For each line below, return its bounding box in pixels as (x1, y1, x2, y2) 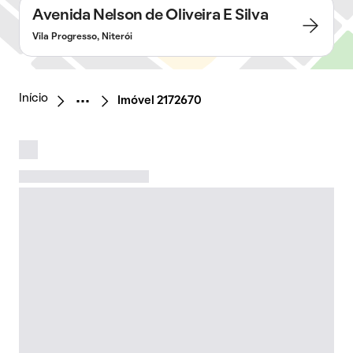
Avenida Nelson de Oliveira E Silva (32, 9, 269, 23)
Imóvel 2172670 (117, 95, 202, 106)
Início (19, 93, 48, 104)
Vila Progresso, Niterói (32, 33, 132, 41)
